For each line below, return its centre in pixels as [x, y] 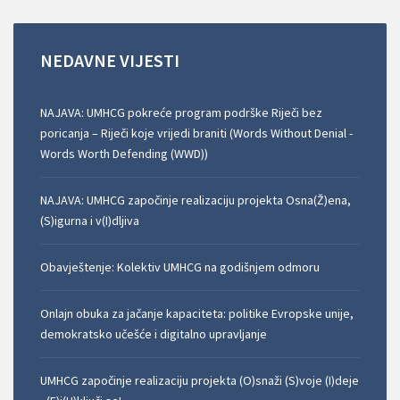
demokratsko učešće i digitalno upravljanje [154, 333]
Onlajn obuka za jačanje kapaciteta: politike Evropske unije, [197, 313]
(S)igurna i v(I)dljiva [90, 220]
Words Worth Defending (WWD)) [124, 153]
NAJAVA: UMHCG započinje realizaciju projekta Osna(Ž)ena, [196, 200]
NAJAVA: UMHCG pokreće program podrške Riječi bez [181, 112]
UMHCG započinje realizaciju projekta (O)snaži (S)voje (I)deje [200, 380]
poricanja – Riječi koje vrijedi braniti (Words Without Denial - [196, 133]
